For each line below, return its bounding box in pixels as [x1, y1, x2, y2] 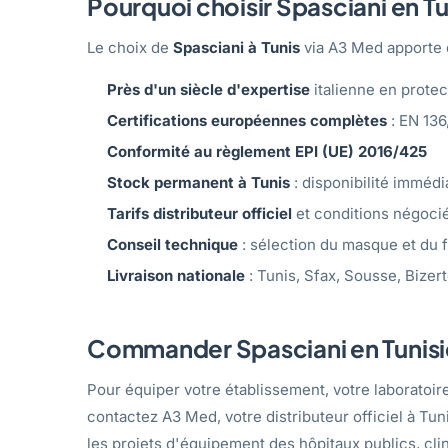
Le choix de [87, 37, 173, 57]
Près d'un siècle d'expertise [107, 79, 310, 99]
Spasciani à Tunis [173, 37, 300, 57]
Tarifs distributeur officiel [107, 203, 292, 223]
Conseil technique [107, 234, 238, 254]
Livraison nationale [107, 265, 245, 285]
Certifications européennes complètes [107, 110, 387, 130]
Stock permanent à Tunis [107, 172, 290, 192]
